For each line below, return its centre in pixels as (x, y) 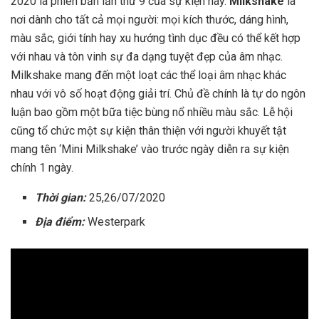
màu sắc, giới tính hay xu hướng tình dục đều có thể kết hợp (156, 38)
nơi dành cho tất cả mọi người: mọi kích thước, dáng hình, (150, 19)
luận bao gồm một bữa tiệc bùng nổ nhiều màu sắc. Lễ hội (152, 112)
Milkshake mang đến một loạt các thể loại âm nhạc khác (148, 75)
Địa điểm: (60, 221)
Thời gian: (61, 197)
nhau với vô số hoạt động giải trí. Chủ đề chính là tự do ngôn (158, 93)
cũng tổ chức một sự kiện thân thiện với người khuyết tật (148, 130)
